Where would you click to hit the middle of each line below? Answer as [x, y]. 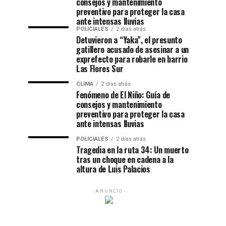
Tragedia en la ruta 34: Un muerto [132, 150]
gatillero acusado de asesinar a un [133, 49]
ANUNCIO [109, 191]
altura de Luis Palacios [113, 169]
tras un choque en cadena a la [125, 159]
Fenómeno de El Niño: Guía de [123, 95]
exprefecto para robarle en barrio [132, 59]
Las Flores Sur [100, 69]
